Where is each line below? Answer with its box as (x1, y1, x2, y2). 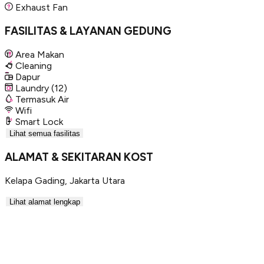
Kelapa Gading (5, 174, 65, 186)
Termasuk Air (15, 93, 69, 105)
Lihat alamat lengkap (9, 197, 80, 206)
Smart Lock (15, 115, 63, 127)
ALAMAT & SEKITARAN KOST (5, 150, 153, 164)
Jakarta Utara (70, 174, 125, 186)
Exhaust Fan (15, 2, 68, 14)
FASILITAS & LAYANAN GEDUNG (5, 24, 171, 38)
